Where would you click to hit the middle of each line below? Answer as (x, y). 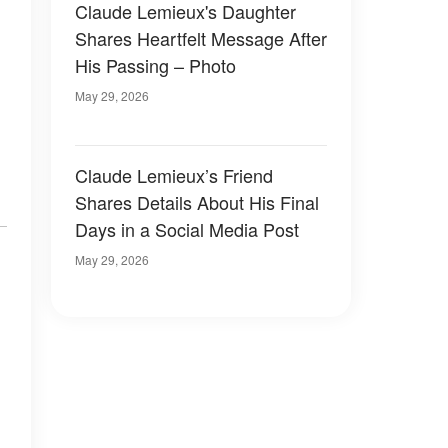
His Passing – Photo (155, 65)
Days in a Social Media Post (187, 229)
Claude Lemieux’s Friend (174, 175)
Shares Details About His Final (197, 202)
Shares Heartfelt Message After (201, 38)
